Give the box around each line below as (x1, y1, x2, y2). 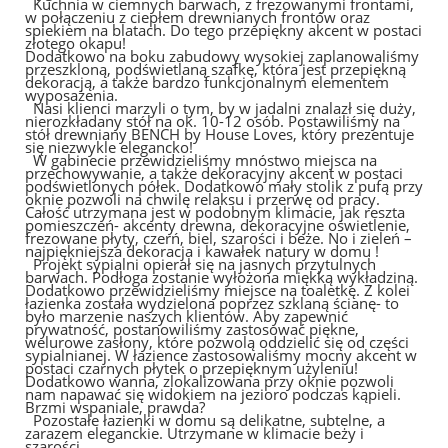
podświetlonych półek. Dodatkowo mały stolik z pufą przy (25, 175, 423, 197)
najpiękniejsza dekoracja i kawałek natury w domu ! (25, 240, 379, 262)
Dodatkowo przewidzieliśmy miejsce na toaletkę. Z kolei (25, 279, 410, 301)
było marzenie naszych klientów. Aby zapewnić (25, 305, 348, 327)
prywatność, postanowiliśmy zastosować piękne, (25, 318, 359, 340)
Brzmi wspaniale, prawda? (25, 396, 205, 418)
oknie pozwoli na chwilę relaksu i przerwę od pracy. (25, 188, 380, 210)
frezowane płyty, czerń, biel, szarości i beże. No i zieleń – (25, 227, 412, 249)
